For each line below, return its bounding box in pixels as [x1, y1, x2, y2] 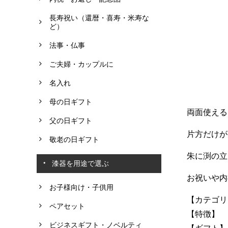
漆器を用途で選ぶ [52, 159, 109, 167]
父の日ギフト [49, 116, 92, 125]
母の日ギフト [49, 97, 92, 106]
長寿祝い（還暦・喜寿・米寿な [49, 13, 149, 22]
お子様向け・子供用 [49, 183, 113, 191]
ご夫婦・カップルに [49, 60, 113, 68]
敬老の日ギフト [49, 135, 99, 144]
